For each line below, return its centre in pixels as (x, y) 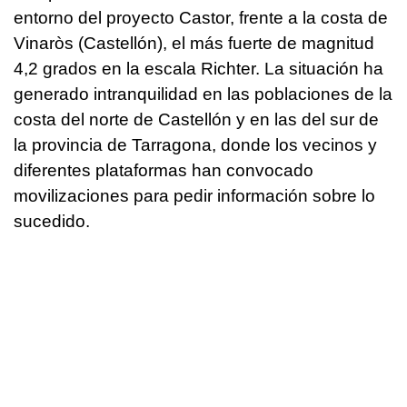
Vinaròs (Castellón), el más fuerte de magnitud (194, 43)
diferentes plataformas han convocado (164, 170)
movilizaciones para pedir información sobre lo (194, 195)
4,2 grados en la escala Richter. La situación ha (199, 68)
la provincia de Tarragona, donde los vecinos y (195, 144)
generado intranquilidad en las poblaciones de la (203, 94)
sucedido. (52, 221)
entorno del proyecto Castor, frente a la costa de (201, 17)
